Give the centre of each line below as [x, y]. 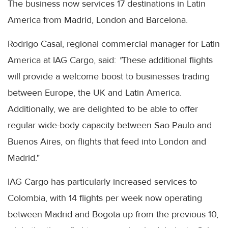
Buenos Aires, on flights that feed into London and [107, 141]
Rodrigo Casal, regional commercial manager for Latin [114, 44]
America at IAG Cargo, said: [62, 60]
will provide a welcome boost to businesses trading [109, 76]
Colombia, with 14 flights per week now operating [105, 198]
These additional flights [167, 60]
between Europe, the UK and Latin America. [95, 92]
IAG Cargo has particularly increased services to [102, 181]
